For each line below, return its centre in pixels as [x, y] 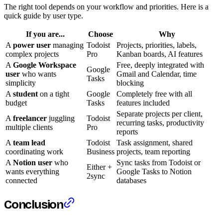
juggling [61, 118]
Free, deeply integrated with [160, 65]
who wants [38, 74]
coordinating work [34, 151]
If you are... [45, 34]
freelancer [30, 118]
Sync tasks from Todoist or [159, 162]
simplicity [21, 83]
